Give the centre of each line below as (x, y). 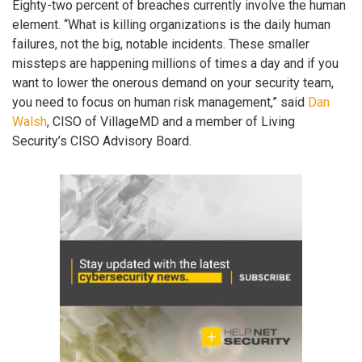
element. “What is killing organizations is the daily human (171, 24)
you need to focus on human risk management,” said (160, 102)
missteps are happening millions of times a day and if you (175, 63)
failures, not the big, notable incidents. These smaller (161, 44)
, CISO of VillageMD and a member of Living (171, 121)
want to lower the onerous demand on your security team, (173, 82)
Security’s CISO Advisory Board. (102, 141)
